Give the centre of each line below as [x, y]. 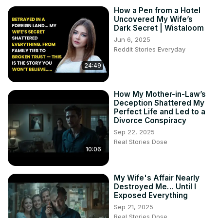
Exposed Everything [151, 196]
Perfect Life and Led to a [160, 112]
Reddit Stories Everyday [150, 49]
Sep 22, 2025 [134, 132]
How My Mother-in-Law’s [160, 94]
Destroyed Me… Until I [155, 187]
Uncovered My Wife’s [153, 19]
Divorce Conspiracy [150, 121]
